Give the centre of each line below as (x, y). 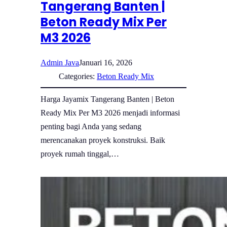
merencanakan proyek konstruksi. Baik (103, 140)
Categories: (78, 77)
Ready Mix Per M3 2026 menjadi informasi (110, 113)
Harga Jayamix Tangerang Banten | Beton (107, 99)
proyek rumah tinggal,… (80, 154)
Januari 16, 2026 (106, 63)
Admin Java (60, 63)
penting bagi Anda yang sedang (91, 127)
